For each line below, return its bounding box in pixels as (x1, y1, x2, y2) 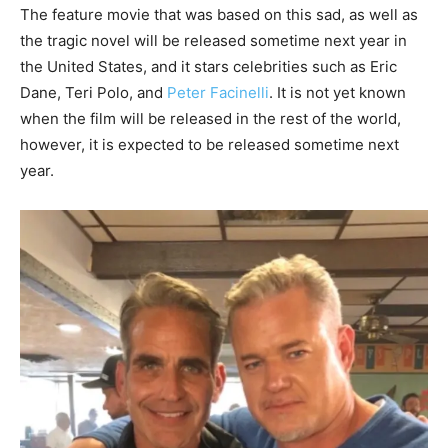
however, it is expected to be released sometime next (20, 134, 399, 154)
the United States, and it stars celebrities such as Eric (20, 56, 397, 76)
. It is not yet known (269, 82, 406, 102)
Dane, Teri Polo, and (20, 82, 167, 102)
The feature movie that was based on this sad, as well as (20, 4, 418, 24)
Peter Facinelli (167, 82, 269, 102)
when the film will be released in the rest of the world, (20, 108, 401, 128)
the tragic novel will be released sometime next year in (20, 30, 407, 50)
